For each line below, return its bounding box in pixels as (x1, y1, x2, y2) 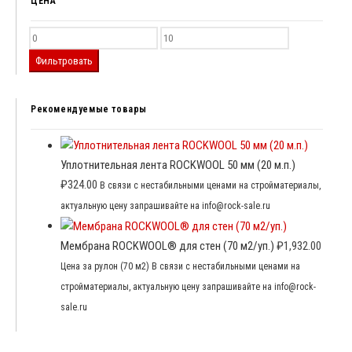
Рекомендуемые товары (31, 104, 147, 115)
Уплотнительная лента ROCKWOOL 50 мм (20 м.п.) (60, 158, 295, 173)
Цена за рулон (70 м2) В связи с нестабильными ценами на (60, 260, 300, 272)
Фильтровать (35, 55, 93, 68)
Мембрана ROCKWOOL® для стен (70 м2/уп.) (60, 238, 274, 253)
